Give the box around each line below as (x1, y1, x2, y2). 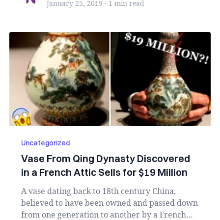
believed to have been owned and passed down (21, 197, 198, 208)
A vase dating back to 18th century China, (21, 186, 176, 196)
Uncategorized (21, 138, 70, 147)
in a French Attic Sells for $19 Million (21, 166, 188, 178)
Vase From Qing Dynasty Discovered (21, 152, 190, 165)
